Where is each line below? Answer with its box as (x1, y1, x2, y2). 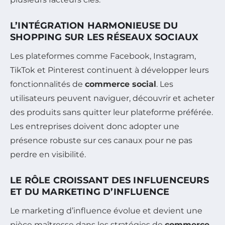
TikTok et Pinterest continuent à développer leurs (10, 65, 209, 75)
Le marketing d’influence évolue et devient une (10, 206, 202, 216)
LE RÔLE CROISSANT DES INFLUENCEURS (10, 175, 209, 186)
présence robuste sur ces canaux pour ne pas (10, 136, 192, 146)
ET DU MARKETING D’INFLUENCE (10, 186, 170, 198)
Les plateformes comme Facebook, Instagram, (10, 51, 196, 61)
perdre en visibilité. (10, 150, 86, 160)
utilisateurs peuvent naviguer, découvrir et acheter (10, 93, 214, 103)
